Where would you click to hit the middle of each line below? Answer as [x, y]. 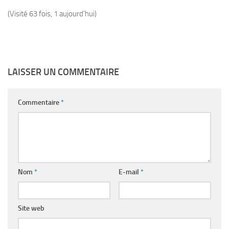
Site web [31, 208]
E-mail [129, 172]
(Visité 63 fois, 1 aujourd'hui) [52, 14]
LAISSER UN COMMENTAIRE [63, 72]
